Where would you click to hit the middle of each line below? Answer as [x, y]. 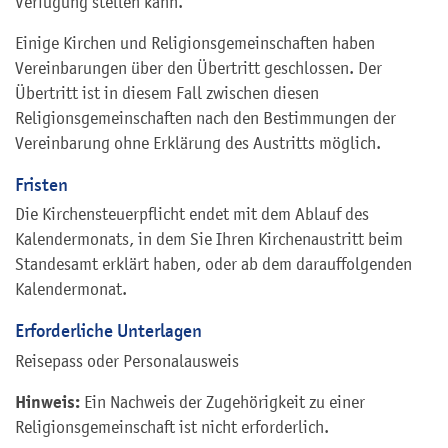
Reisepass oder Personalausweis [127, 361]
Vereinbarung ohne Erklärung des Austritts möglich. [198, 142]
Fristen [41, 184]
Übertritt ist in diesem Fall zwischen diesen [167, 92]
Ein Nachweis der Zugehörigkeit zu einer [222, 402]
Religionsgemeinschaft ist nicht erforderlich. [172, 427]
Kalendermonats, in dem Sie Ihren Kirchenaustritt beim [209, 239]
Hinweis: [47, 402]
